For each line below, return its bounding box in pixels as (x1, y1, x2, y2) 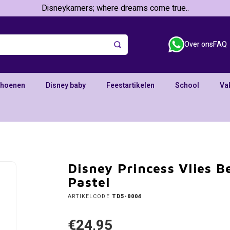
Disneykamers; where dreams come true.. (41, 2, 189, 14)
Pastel (68, 175, 110, 189)
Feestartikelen (106, 80, 155, 91)
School (175, 80, 199, 91)
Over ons (184, 39, 214, 50)
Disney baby (46, 80, 86, 91)
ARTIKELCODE (68, 193, 110, 200)
